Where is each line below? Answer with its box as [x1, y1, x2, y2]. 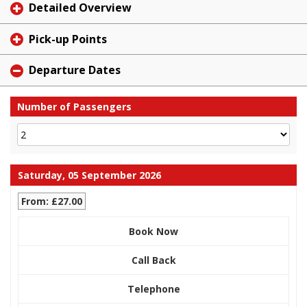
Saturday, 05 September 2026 [18, 169, 161, 182]
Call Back [131, 254, 176, 267]
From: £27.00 [21, 195, 82, 208]
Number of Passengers [17, 100, 132, 114]
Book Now [129, 225, 178, 238]
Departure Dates [29, 62, 121, 78]
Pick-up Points [29, 31, 107, 47]
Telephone [127, 282, 180, 296]
